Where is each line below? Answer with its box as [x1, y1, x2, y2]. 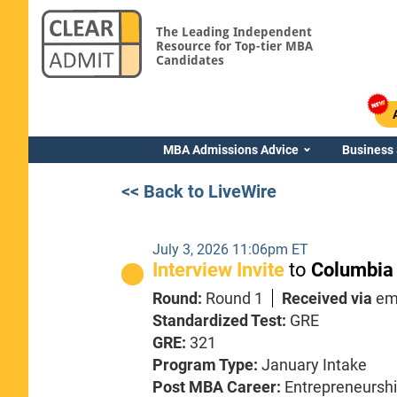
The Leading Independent [155, 24, 312, 39]
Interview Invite [152, 258, 290, 281]
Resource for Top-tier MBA [155, 38, 313, 53]
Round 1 [206, 288, 264, 307]
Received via [282, 288, 377, 307]
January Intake [261, 354, 368, 374]
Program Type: [152, 354, 262, 374]
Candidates [155, 52, 224, 67]
